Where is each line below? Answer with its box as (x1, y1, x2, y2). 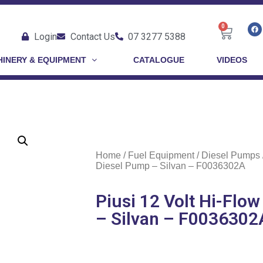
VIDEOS (216, 55, 247, 65)
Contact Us (70, 31, 115, 42)
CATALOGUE (133, 55, 184, 65)
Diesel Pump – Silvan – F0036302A (95, 161, 245, 171)
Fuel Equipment (127, 150, 194, 160)
